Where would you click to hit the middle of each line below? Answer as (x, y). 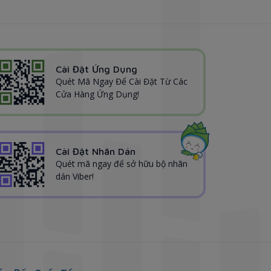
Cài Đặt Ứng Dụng (96, 69)
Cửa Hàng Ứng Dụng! (97, 94)
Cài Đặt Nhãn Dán (96, 152)
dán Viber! (75, 177)
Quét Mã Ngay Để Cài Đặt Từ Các (122, 82)
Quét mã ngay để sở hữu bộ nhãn (122, 164)
